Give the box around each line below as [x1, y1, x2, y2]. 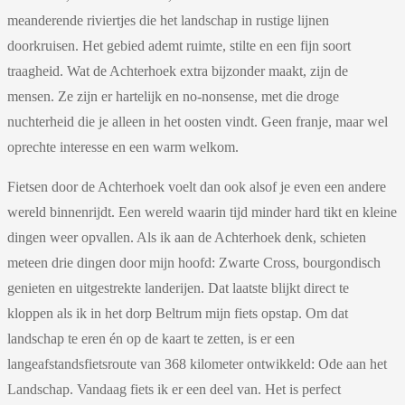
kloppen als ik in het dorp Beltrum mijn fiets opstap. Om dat [7, 306, 348, 322]
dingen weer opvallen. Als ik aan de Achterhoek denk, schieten [7, 230, 366, 246]
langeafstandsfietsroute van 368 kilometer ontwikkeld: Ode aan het [7, 356, 387, 372]
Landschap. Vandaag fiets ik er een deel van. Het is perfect [7, 381, 341, 398]
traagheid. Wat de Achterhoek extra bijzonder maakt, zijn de [7, 63, 348, 80]
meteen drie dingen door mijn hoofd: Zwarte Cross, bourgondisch [7, 255, 381, 271]
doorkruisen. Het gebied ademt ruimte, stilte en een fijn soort [7, 38, 351, 54]
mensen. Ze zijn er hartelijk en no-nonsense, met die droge [7, 89, 339, 105]
